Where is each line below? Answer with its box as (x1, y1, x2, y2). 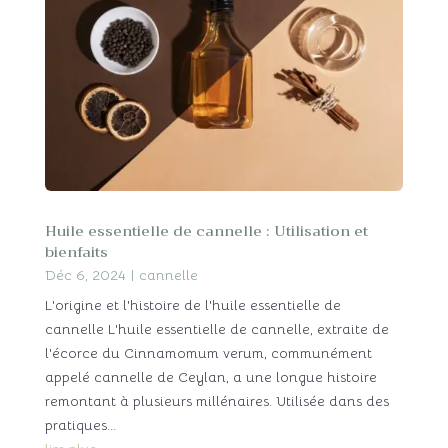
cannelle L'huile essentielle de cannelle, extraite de (44, 319, 389, 338)
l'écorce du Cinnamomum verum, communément (44, 343, 372, 362)
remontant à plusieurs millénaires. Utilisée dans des (44, 391, 389, 410)
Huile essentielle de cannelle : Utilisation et (44, 218, 368, 244)
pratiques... (44, 415, 116, 434)
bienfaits (44, 239, 108, 265)
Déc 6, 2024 (44, 265, 126, 284)
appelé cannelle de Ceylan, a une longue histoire (44, 367, 377, 386)
